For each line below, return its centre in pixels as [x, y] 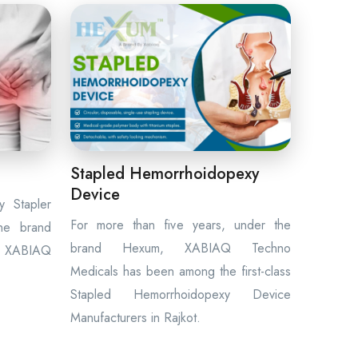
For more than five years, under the [181, 225]
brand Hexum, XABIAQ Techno [181, 248]
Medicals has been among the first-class [181, 271]
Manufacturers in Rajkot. [135, 318]
